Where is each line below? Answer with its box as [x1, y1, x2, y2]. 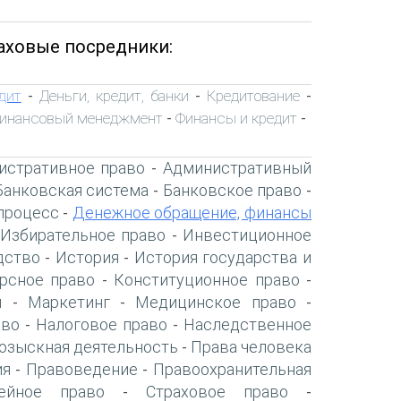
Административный [163, 158, 312, 177]
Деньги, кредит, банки [38, 86, 189, 105]
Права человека [190, 337, 312, 356]
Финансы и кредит [175, 108, 297, 127]
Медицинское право [135, 292, 296, 311]
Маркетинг [27, 292, 110, 311]
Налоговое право [36, 314, 167, 334]
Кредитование [207, 86, 300, 105]
